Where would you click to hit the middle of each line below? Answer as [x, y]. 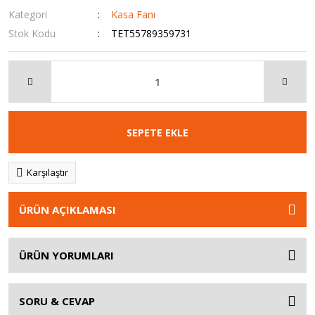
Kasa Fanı [134, 14]
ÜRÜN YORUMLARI [66, 255]
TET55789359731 [152, 33]
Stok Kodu [32, 33]
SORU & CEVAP [57, 301]
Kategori [28, 14]
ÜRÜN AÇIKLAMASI [67, 210]
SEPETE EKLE [157, 132]
